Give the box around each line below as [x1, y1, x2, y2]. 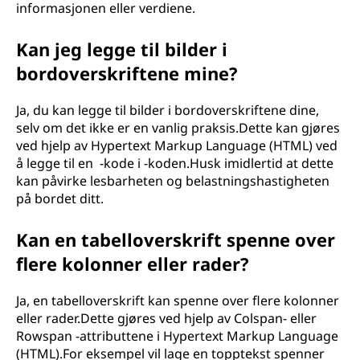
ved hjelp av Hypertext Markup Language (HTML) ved [16, 137, 337, 154]
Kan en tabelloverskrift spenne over [16, 227, 335, 252]
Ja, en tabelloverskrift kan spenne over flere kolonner [16, 292, 339, 309]
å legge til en [16, 154, 96, 172]
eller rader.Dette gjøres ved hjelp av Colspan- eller [16, 309, 317, 327]
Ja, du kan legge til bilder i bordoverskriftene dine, [16, 101, 319, 119]
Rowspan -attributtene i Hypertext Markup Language [16, 327, 338, 345]
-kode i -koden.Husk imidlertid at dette [96, 154, 333, 172]
